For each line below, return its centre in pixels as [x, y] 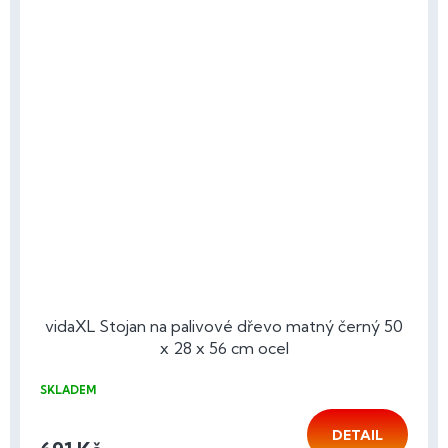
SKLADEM [68, 390]
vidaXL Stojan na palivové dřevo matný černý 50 [224, 326]
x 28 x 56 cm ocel [224, 348]
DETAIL [357, 435]
